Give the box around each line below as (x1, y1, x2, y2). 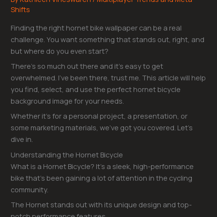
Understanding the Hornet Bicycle (11, 149, 124, 159)
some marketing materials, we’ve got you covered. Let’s (11, 123, 193, 133)
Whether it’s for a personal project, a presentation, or (11, 111, 188, 121)
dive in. (11, 134, 33, 144)
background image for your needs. (11, 96, 124, 106)
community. (11, 184, 49, 194)
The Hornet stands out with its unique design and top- (11, 199, 192, 209)
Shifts (11, 4, 31, 15)
